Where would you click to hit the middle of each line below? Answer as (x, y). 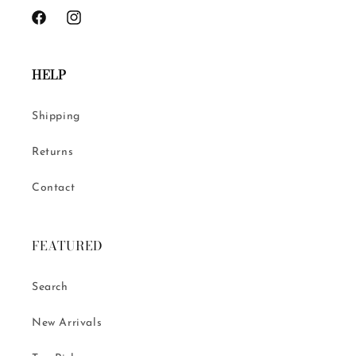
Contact (54, 188)
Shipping (56, 116)
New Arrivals (67, 323)
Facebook (55, 26)
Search (50, 287)
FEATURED (67, 245)
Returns (53, 152)
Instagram (92, 26)
